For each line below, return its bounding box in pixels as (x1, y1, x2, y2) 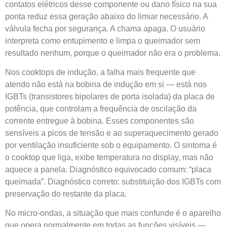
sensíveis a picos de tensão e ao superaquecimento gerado (5, 129, 218, 138)
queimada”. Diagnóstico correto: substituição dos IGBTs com (5, 177, 221, 186)
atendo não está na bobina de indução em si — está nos (5, 80, 207, 89)
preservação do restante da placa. (5, 190, 127, 199)
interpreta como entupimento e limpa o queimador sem (5, 36, 200, 45)
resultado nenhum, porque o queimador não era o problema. (5, 48, 220, 57)
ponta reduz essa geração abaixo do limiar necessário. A (5, 12, 208, 21)
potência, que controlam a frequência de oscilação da (5, 104, 197, 113)
